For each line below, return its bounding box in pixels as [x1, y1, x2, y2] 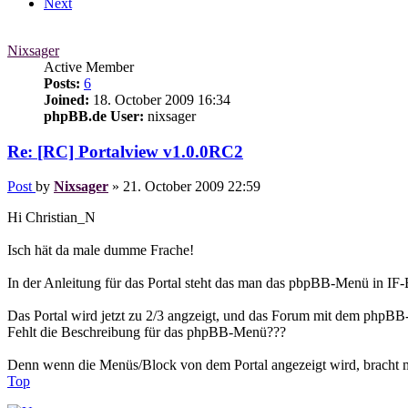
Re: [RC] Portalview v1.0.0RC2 [7, 141, 243, 161]
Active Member [44, 59, 134, 75]
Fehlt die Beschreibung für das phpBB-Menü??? [7, 324, 286, 341]
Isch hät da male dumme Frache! [7, 242, 194, 259]
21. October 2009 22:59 [123, 178, 260, 195]
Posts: [44, 76, 80, 91]
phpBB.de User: [44, 108, 144, 124]
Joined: [44, 92, 89, 107]
